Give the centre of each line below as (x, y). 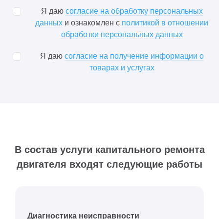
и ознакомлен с (92, 22)
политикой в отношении (165, 22)
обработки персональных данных (122, 34)
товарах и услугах (122, 67)
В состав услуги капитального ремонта (109, 149)
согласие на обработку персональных (134, 11)
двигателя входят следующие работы (109, 164)
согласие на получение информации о (134, 56)
